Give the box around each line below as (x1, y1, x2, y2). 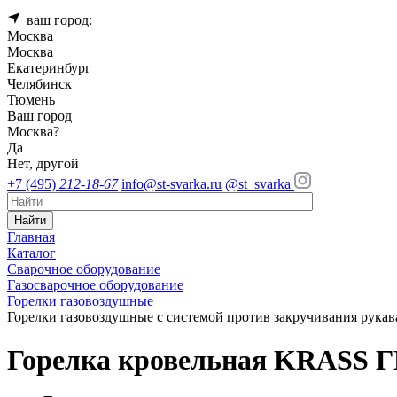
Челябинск (7, 76, 72, 91)
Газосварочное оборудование (7, 277, 183, 292)
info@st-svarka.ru (121, 176, 222, 191)
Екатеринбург (7, 60, 91, 75)
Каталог (7, 245, 56, 261)
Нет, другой (7, 156, 79, 171)
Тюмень (7, 92, 55, 107)
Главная (7, 230, 55, 245)
